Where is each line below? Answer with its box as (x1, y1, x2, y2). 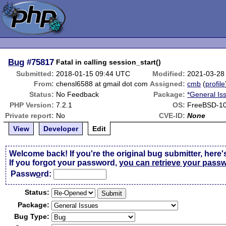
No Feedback (56, 90, 99, 98)
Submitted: (16, 70, 54, 78)
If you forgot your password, (9, 158, 120, 167)
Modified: (152, 70, 186, 78)
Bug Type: (14, 212, 50, 220)
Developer (43, 125, 79, 133)
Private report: (5, 111, 54, 120)
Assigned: (150, 80, 186, 88)
